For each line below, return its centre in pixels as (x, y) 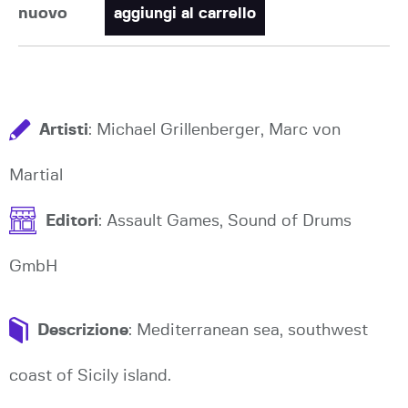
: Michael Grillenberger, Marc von (214, 130)
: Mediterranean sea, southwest (248, 331)
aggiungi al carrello (185, 13)
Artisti (64, 130)
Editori (72, 221)
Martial (36, 176)
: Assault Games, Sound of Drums (225, 221)
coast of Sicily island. (90, 376)
